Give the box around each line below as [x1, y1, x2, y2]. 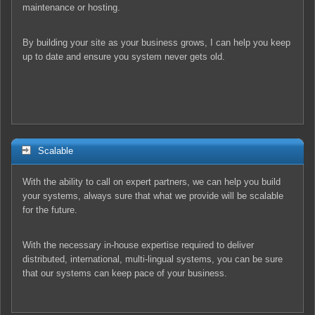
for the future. [22, 204, 77, 215]
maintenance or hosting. [22, 1, 120, 13]
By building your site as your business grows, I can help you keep [22, 37, 290, 48]
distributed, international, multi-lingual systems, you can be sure [22, 253, 283, 264]
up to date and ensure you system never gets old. [22, 51, 225, 62]
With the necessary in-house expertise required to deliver [22, 239, 254, 250]
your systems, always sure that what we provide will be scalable [22, 190, 283, 201]
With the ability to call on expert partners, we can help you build [22, 176, 281, 187]
